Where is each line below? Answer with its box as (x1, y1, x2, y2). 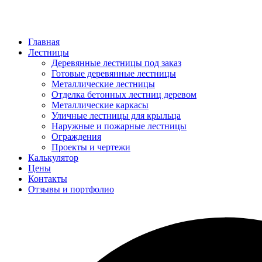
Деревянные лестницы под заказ (51, 58, 181, 68)
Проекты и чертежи (51, 142, 130, 153)
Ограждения (51, 132, 101, 142)
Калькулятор (28, 153, 78, 163)
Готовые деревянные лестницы (51, 68, 176, 79)
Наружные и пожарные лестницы (51, 121, 187, 132)
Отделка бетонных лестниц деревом (51, 89, 196, 100)
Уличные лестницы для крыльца (51, 111, 181, 121)
